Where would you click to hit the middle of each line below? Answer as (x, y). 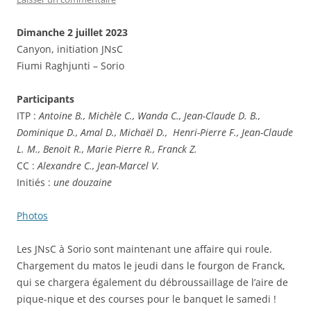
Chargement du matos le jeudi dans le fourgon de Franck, (151, 265)
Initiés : (35, 182)
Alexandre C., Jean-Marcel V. (99, 165)
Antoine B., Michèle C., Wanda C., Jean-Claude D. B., (150, 115)
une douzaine (83, 182)
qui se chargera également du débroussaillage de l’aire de (152, 282)
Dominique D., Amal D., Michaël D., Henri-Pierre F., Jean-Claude (155, 132)
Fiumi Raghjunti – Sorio (70, 65)
